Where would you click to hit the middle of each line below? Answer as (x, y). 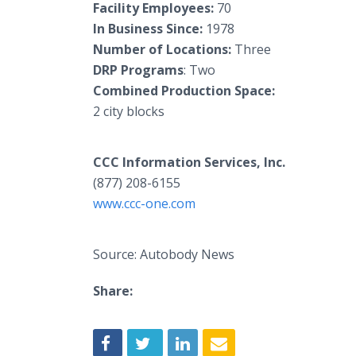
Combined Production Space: (186, 91)
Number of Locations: (162, 49)
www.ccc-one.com (144, 203)
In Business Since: (148, 29)
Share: (113, 291)
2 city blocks (129, 111)
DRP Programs (138, 70)
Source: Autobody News (164, 254)
